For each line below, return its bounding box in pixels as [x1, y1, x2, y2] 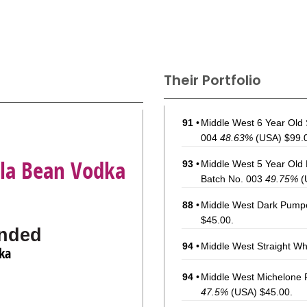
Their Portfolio [164, 71, 261, 90]
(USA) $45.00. [228, 286, 293, 297]
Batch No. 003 [201, 173, 265, 184]
